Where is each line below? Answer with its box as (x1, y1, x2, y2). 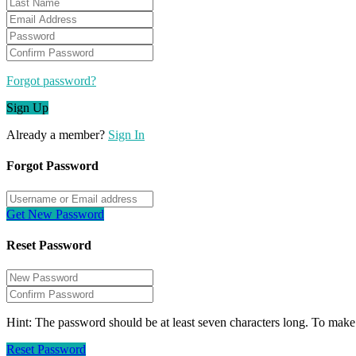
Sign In (108, 128, 145, 142)
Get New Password (6, 207, 104, 221)
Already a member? (6, 128, 108, 142)
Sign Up (6, 101, 48, 115)
